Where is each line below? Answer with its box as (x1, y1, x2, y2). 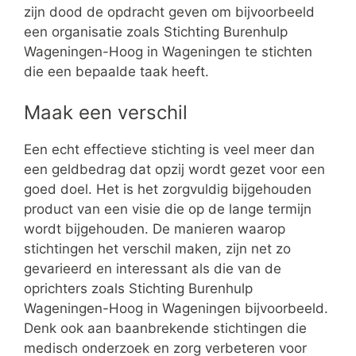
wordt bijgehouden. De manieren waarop (24, 221, 285, 238)
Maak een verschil (24, 101, 188, 125)
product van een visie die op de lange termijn (24, 201, 311, 218)
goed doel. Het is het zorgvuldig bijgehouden (24, 181, 311, 198)
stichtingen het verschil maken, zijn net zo (24, 241, 291, 257)
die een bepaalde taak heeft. (24, 63, 209, 79)
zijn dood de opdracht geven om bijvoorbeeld (24, 3, 315, 20)
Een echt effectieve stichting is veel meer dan (24, 141, 315, 158)
